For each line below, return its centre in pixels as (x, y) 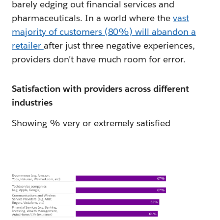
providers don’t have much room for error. (99, 59)
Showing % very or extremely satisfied (91, 123)
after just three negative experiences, (119, 45)
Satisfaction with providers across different (101, 88)
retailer (28, 45)
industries (32, 102)
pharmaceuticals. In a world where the (93, 18)
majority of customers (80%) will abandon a (104, 31)
